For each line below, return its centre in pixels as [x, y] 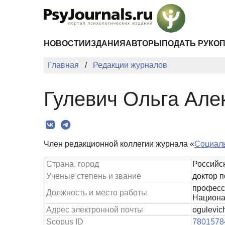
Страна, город [73, 164]
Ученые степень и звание [94, 176]
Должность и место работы [97, 192]
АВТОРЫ [144, 43]
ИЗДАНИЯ [105, 43]
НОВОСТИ [64, 43]
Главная [63, 65]
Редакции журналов [130, 65]
